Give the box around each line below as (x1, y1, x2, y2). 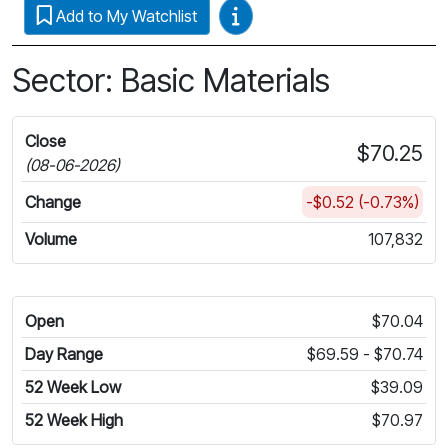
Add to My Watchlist (56, 5, 197, 26)
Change (25, 191, 81, 212)
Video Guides (231, 4, 325, 25)
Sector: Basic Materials (12, 60, 330, 100)
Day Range (25, 343, 103, 364)
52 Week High (25, 409, 123, 430)
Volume (25, 228, 77, 249)
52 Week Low (25, 376, 121, 397)
